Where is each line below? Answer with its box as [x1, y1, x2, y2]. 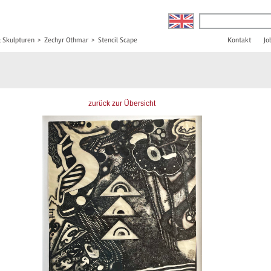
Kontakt [227, 36, 251, 45]
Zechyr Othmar [44, 36, 88, 45]
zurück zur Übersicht [88, 99, 156, 108]
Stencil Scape [98, 36, 137, 45]
